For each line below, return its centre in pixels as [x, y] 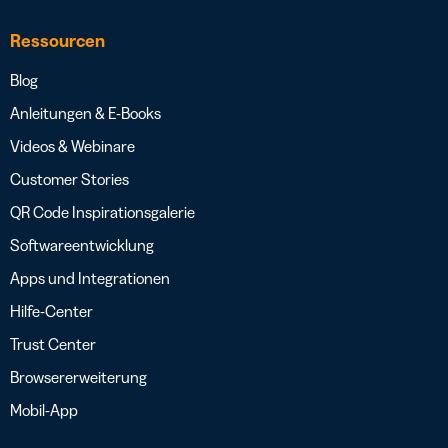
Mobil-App [44, 410]
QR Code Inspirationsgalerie [102, 212]
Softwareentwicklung [82, 245]
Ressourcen [57, 41]
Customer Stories [69, 179]
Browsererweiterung [78, 377]
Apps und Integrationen [90, 278]
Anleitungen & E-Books [85, 113]
